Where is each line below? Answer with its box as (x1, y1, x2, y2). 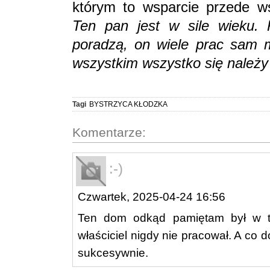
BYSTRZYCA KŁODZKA (89, 99, 168, 108)
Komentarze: (72, 125, 146, 139)
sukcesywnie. (78, 246, 148, 259)
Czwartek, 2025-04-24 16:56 (78, 190, 225, 203)
